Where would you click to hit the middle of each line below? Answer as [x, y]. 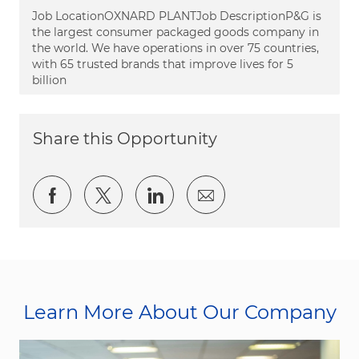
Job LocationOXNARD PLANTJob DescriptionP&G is [177, 16]
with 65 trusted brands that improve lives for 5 [163, 64]
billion [49, 80]
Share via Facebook [138, 194]
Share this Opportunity [125, 138]
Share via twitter [176, 194]
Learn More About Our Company [179, 312]
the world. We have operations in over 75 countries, [175, 48]
